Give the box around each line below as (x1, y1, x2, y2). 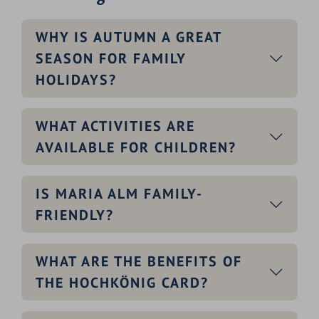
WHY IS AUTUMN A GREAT (36, 27, 221, 46)
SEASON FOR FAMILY (36, 48, 186, 68)
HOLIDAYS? (36, 70, 117, 89)
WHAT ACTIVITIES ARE (36, 116, 195, 135)
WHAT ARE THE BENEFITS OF (36, 251, 242, 271)
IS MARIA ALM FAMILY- (36, 184, 203, 203)
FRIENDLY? (36, 205, 114, 224)
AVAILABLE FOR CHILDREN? (36, 137, 236, 157)
